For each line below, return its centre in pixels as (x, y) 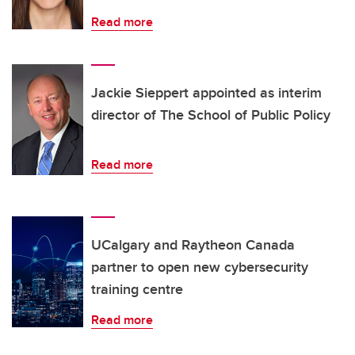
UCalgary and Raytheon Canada (193, 245)
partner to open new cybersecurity (200, 267)
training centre (137, 290)
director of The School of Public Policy (211, 115)
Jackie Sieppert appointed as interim (206, 93)
